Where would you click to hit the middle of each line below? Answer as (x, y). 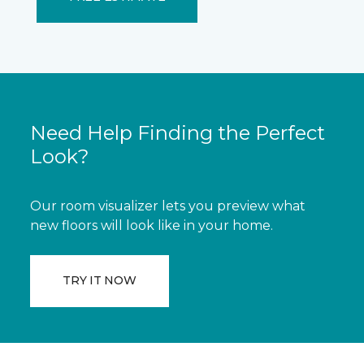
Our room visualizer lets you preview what (168, 206)
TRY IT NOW (100, 281)
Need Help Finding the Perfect (178, 132)
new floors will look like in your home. (152, 225)
